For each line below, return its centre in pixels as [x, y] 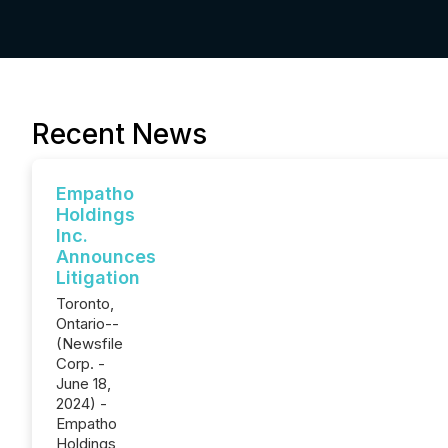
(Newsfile [89, 343]
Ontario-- [87, 323]
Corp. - [80, 363]
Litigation [98, 277]
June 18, [83, 383]
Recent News [119, 134]
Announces [106, 256]
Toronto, [85, 303]
